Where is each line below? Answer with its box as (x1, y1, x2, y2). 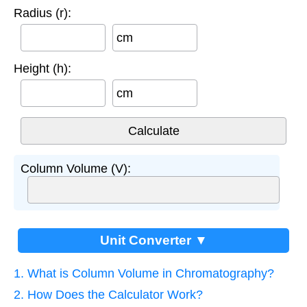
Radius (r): (14, 5, 71, 20)
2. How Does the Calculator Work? (14, 287, 203, 302)
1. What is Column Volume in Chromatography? (14, 266, 274, 280)
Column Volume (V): (21, 161, 131, 175)
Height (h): (14, 61, 71, 75)
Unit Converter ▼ (99, 232, 208, 247)
